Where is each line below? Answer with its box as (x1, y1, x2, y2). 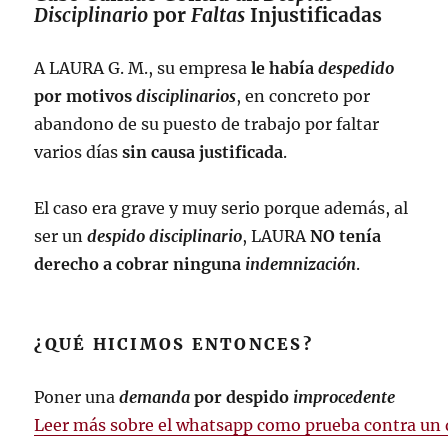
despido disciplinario (87, 225, 243, 246)
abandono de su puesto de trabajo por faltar (34, 113, 380, 134)
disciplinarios (136, 85, 237, 106)
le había (251, 57, 319, 78)
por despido (190, 386, 294, 407)
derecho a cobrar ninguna (34, 253, 246, 274)
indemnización (245, 253, 357, 274)
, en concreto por (236, 85, 371, 106)
